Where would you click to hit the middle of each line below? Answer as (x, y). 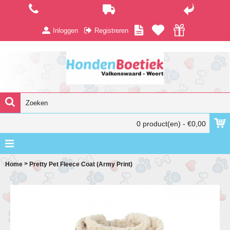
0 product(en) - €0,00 (171, 124)
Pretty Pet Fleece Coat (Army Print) (81, 164)
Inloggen (65, 30)
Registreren (111, 30)
